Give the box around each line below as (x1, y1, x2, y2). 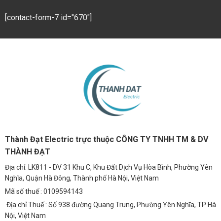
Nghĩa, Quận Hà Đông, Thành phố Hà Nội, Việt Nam (5, 174, 159, 182)
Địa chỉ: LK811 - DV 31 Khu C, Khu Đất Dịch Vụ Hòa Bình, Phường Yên (5, 163, 213, 171)
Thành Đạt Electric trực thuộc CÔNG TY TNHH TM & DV (5, 134, 208, 144)
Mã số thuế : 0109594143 (5, 187, 83, 195)
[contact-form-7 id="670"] (5, 12, 92, 22)
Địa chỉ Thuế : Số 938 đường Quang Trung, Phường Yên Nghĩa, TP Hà (5, 200, 216, 209)
